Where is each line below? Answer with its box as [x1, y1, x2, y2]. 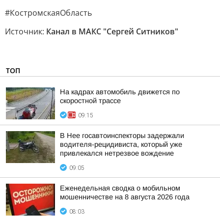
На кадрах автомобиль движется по [60, 88, 180, 96]
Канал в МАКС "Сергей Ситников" [46, 26, 178, 37]
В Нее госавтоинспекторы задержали [60, 132, 184, 139]
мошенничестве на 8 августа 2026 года [60, 193, 190, 201]
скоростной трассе [60, 97, 121, 105]
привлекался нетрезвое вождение [60, 149, 174, 157]
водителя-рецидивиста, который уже [60, 140, 182, 148]
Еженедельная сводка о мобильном [60, 184, 180, 192]
